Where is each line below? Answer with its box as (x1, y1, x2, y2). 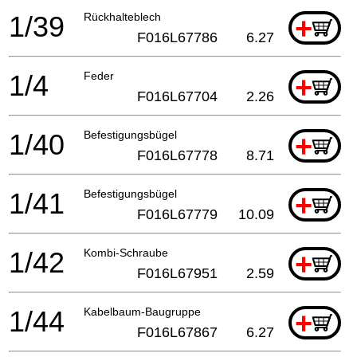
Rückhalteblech (84, 10, 161, 24)
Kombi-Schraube (84, 246, 168, 260)
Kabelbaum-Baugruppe (84, 305, 201, 319)
